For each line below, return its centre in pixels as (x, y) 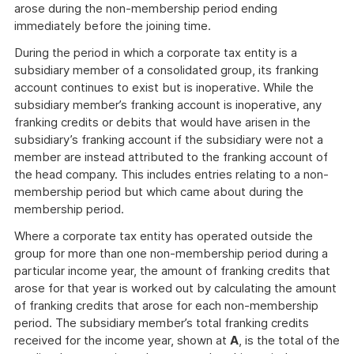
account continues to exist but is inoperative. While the (164, 87)
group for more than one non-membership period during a (171, 253)
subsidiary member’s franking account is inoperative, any (168, 105)
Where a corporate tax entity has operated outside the (164, 236)
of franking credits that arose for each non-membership (166, 305)
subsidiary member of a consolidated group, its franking (166, 70)
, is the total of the (289, 340)
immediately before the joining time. (113, 26)
